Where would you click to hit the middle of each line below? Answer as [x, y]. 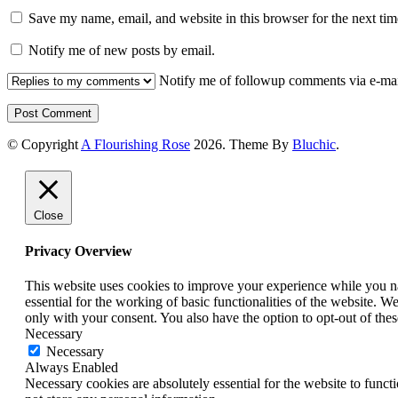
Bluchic [314, 144]
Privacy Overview [79, 251]
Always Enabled [72, 368]
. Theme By [257, 144]
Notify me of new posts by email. [122, 50]
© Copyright [44, 144]
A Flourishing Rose [135, 144]
